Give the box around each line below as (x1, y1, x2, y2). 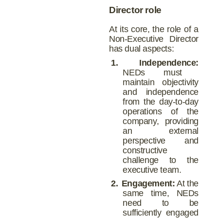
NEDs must (123, 67, 182, 77)
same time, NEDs (123, 188, 199, 199)
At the (175, 179, 199, 189)
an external (123, 126, 199, 136)
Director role (109, 4, 162, 15)
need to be (123, 198, 199, 208)
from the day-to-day (123, 96, 199, 107)
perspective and (123, 135, 199, 145)
